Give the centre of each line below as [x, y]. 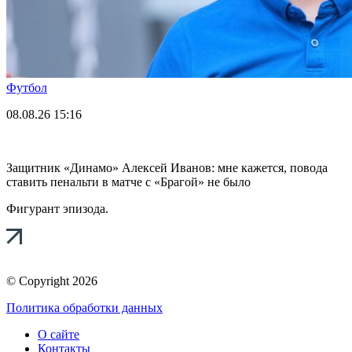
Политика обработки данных [84, 307]
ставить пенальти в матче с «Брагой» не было [128, 181]
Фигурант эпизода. [57, 208]
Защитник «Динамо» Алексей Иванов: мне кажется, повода [167, 167]
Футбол [27, 87]
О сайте [59, 334]
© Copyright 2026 [52, 280]
